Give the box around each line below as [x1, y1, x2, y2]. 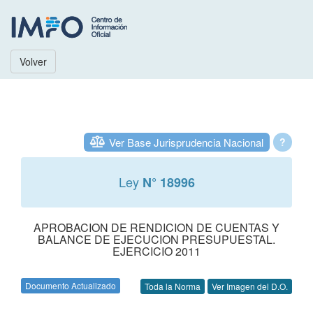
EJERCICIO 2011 [112, 243, 201, 259]
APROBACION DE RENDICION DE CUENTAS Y [34, 219, 279, 235]
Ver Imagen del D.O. [212, 280, 288, 293]
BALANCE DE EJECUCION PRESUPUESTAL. [38, 231, 275, 247]
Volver [20, 54, 47, 68]
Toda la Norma [145, 280, 201, 293]
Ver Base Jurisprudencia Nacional [109, 135, 263, 150]
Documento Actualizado [25, 279, 116, 291]
